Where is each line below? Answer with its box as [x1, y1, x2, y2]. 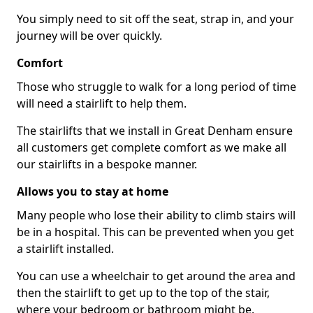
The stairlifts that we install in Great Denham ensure [17, 122, 293, 138]
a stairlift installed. [17, 240, 114, 256]
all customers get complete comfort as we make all [17, 139, 286, 155]
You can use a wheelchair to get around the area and [17, 268, 296, 284]
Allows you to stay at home [17, 183, 168, 199]
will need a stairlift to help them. [17, 95, 187, 111]
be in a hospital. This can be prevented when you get [17, 224, 294, 240]
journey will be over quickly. [17, 27, 162, 43]
